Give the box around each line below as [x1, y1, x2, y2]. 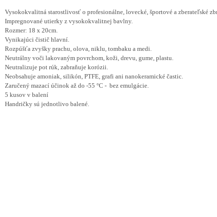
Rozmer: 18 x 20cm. [5, 27, 58, 34]
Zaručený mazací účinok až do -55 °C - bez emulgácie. [5, 82, 150, 90]
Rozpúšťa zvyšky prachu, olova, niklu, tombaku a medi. [5, 45, 153, 53]
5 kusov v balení [5, 91, 48, 99]
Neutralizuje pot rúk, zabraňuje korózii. [5, 63, 108, 71]
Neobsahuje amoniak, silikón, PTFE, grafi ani [5, 73, 124, 80]
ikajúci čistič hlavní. [15, 36, 69, 44]
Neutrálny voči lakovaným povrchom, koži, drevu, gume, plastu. [5, 54, 173, 62]
